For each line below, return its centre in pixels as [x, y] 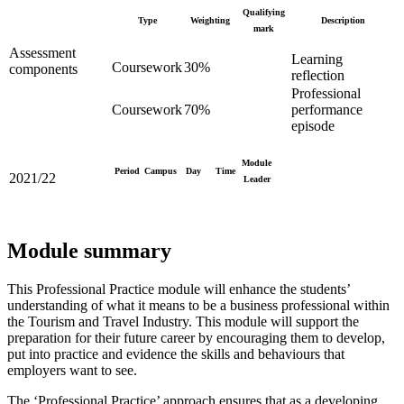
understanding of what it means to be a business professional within [198, 306]
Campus [161, 171]
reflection [318, 76]
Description [343, 21]
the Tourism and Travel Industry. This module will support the [183, 322]
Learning [317, 60]
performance [327, 110]
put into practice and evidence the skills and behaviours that [176, 354]
